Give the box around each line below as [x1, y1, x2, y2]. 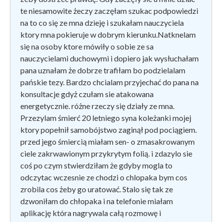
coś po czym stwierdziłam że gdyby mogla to [20, 160, 172, 170]
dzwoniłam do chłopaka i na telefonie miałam [20, 196, 173, 206]
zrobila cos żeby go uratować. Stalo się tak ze [20, 184, 173, 194]
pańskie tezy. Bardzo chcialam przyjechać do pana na [20, 77, 199, 87]
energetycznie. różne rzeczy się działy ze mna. [20, 101, 174, 111]
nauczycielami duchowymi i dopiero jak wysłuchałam [20, 53, 199, 63]
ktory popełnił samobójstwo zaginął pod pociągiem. [20, 124, 197, 134]
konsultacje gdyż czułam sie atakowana [20, 89, 154, 99]
